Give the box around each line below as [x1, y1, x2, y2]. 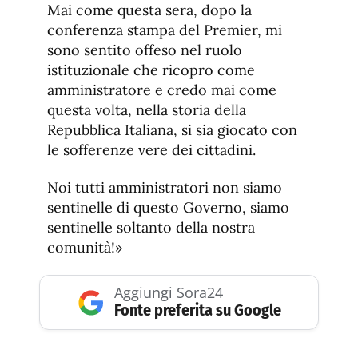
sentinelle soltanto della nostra [47, 218, 255, 237]
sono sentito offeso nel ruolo [47, 41, 242, 60]
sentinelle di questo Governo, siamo [47, 198, 289, 217]
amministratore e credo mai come [47, 81, 276, 100]
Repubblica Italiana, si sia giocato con [47, 121, 297, 140]
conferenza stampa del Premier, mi [47, 21, 282, 40]
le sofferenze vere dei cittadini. [47, 141, 256, 160]
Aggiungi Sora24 [113, 283, 223, 303]
